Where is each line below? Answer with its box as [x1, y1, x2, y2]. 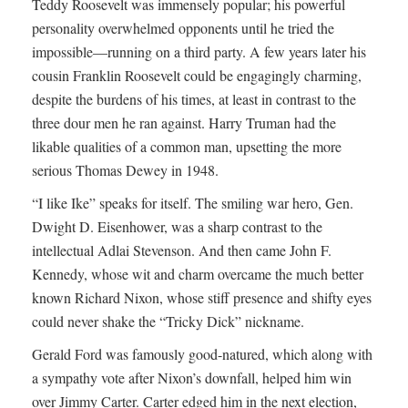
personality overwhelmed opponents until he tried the [32, 18, 334, 38]
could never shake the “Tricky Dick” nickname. [32, 311, 304, 331]
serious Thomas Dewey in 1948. [32, 160, 219, 180]
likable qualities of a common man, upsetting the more [32, 137, 342, 157]
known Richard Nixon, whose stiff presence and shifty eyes [32, 288, 372, 308]
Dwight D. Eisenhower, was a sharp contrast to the [32, 217, 322, 237]
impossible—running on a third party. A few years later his [32, 42, 366, 62]
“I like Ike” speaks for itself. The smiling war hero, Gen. [32, 193, 353, 213]
